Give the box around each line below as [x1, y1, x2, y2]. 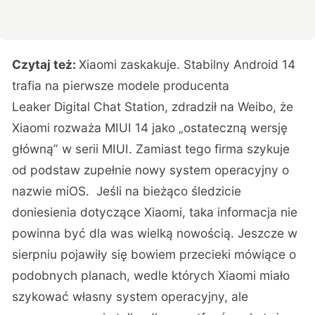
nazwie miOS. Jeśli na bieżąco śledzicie [12, 183, 242, 198]
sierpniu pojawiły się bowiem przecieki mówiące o [12, 246, 297, 262]
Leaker [12, 98, 55, 114]
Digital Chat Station [54, 98, 165, 114]
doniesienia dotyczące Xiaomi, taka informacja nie [12, 204, 298, 219]
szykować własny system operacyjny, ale [12, 288, 249, 304]
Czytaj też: [12, 56, 79, 72]
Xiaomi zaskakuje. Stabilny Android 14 [79, 56, 296, 72]
